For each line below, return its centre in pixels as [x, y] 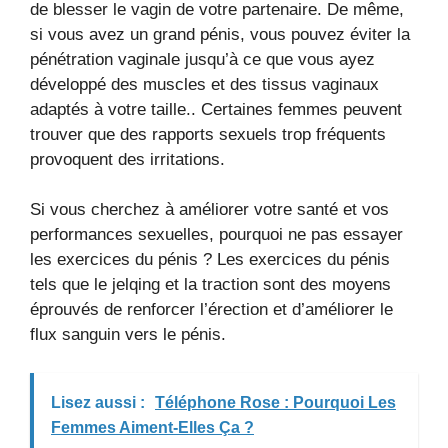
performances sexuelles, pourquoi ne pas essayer [216, 234]
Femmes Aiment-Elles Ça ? [152, 427]
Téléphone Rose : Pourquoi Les [275, 402]
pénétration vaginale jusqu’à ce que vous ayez [202, 59]
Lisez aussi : [98, 402]
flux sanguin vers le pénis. [128, 334]
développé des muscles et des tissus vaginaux [204, 84]
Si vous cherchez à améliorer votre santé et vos [209, 209]
